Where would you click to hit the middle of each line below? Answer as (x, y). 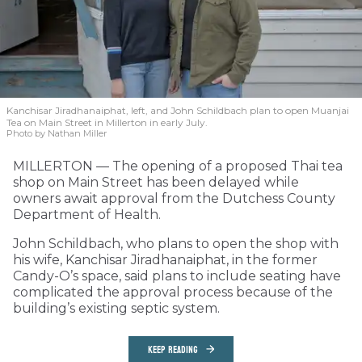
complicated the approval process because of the (173, 293)
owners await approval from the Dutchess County (174, 199)
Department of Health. (87, 215)
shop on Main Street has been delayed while (156, 183)
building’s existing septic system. (116, 309)
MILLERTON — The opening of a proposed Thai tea (178, 166)
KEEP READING (173, 350)
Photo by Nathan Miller (57, 134)
